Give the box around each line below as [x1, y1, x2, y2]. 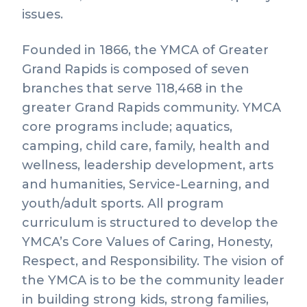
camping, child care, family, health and [22, 138, 269, 153]
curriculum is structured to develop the [22, 215, 278, 230]
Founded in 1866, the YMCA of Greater [22, 42, 269, 58]
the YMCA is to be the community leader [22, 273, 284, 288]
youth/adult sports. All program [22, 196, 223, 211]
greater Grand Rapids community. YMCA [22, 100, 281, 115]
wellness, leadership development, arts [22, 158, 273, 173]
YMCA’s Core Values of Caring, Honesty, [22, 234, 273, 249]
